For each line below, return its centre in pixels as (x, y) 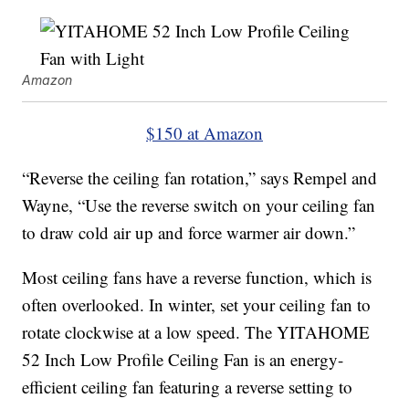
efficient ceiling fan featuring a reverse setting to (188, 387)
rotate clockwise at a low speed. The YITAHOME (196, 332)
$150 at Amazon (204, 133)
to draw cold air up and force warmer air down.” (189, 233)
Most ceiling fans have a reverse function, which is (197, 278)
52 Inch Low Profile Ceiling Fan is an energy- (183, 360)
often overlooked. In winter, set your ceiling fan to (197, 305)
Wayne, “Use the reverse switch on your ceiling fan (199, 205)
